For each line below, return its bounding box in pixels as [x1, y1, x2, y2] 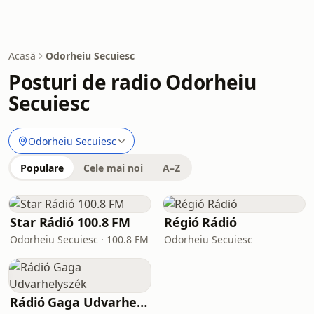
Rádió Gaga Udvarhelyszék [137, 294, 148, 310]
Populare [20, 161, 64, 175]
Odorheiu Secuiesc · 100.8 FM [10, 233, 149, 246]
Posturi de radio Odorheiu [8, 69, 257, 95]
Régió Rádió [164, 214, 238, 231]
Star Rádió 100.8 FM [10, 214, 131, 231]
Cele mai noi [83, 161, 143, 175]
